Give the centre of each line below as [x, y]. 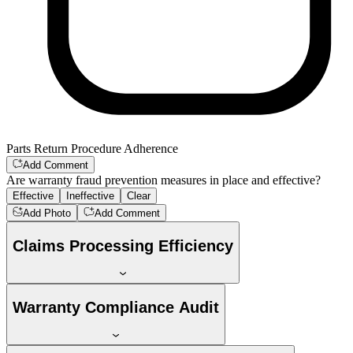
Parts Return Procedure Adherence [92, 148]
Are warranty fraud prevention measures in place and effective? [163, 180]
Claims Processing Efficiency [123, 245]
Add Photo [47, 214]
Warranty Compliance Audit [116, 308]
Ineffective [90, 195]
